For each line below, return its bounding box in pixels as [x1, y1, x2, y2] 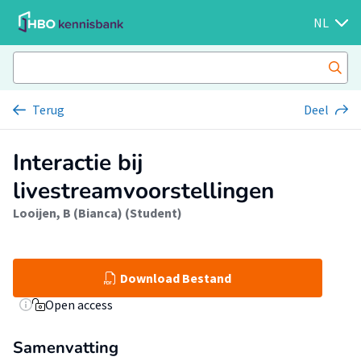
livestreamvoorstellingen [13, 176, 274, 206]
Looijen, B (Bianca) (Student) [13, 205, 182, 221]
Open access [45, 297, 113, 313]
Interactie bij [13, 147, 143, 178]
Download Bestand [120, 270, 231, 286]
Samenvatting [13, 337, 118, 359]
